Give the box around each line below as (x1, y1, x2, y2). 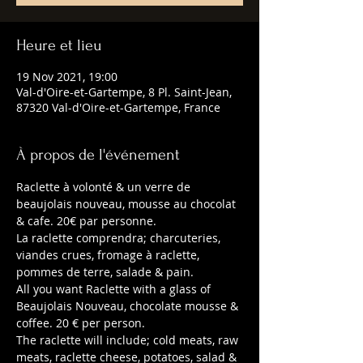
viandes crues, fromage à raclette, (16, 247, 203, 263)
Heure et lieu (16, 36, 101, 54)
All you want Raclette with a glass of (16, 281, 214, 297)
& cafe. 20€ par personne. (16, 213, 156, 228)
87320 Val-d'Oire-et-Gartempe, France (16, 100, 220, 115)
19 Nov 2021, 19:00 (16, 69, 117, 84)
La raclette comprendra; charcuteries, (16, 230, 224, 246)
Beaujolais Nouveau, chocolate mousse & (16, 298, 241, 314)
